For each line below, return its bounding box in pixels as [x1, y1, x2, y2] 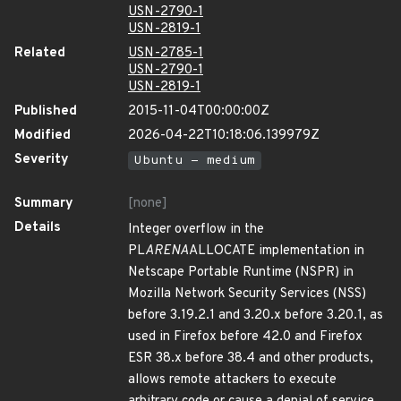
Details [14, 219, 61, 236]
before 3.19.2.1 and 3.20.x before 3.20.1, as [128, 307, 383, 324]
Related [14, 45, 65, 62]
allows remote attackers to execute [128, 371, 337, 388]
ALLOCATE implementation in [189, 243, 364, 260]
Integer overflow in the [128, 221, 264, 238]
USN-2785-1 [128, 45, 203, 62]
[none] [128, 195, 167, 212]
